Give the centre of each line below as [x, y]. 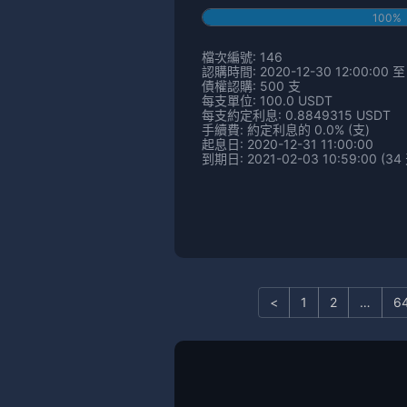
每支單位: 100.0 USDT [267, 101]
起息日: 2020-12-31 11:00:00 [288, 144]
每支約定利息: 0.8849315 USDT [296, 115]
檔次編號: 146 [242, 57]
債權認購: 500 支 [251, 86]
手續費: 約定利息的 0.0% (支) [286, 130]
